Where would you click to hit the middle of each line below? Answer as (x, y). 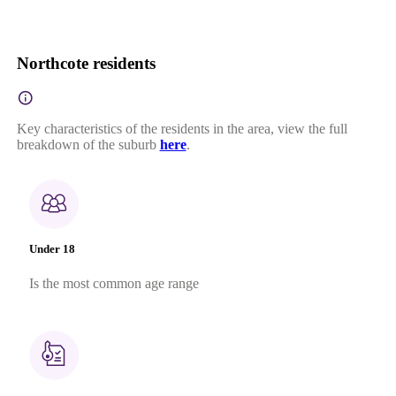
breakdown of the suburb (86, 144)
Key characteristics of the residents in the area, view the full (182, 128)
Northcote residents (86, 63)
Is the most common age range (114, 283)
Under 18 (52, 248)
